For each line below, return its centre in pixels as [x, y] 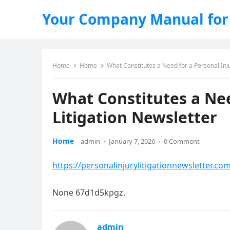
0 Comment [182, 141]
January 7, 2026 [132, 141]
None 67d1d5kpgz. [89, 193]
